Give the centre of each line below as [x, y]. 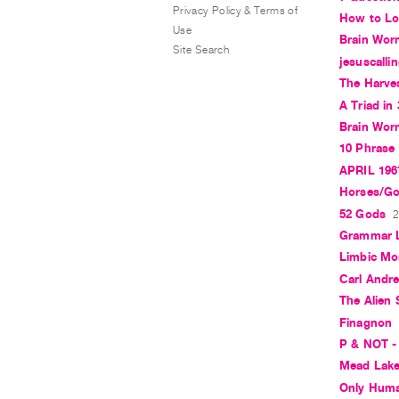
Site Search [201, 49]
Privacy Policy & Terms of [235, 10]
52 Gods [363, 214]
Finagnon [366, 322]
